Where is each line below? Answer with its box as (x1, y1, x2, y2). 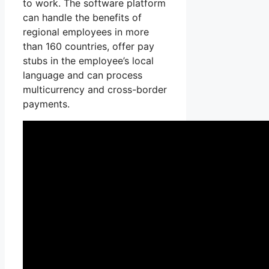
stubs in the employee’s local (23, 55, 154, 67)
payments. (23, 98, 70, 110)
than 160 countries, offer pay (23, 40, 154, 53)
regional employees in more (23, 26, 149, 38)
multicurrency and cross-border (23, 83, 167, 96)
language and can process (23, 69, 142, 82)
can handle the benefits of (23, 11, 142, 24)
